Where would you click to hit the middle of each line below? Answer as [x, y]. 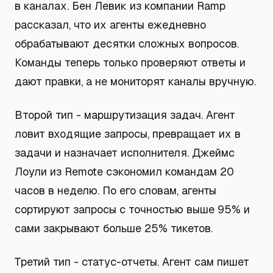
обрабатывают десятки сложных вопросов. [127, 44]
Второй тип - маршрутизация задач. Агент [125, 115]
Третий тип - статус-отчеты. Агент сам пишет [132, 262]
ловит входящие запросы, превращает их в [128, 134]
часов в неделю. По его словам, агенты [115, 190]
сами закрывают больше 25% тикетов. [114, 228]
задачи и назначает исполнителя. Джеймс [125, 153]
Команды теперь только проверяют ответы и [130, 62]
